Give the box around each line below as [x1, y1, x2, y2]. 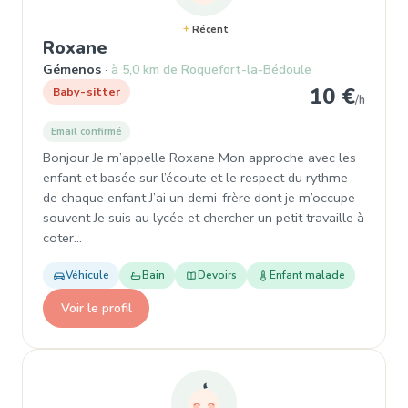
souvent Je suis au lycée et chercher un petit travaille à [43, 209, 364, 227]
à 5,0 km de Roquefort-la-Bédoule [111, 61, 311, 78]
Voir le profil [60, 299, 132, 317]
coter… [43, 229, 82, 247]
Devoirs [198, 268, 237, 282]
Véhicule [66, 268, 109, 282]
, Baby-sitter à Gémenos [107, 35, 321, 59]
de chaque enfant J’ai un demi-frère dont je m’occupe [43, 189, 355, 207]
